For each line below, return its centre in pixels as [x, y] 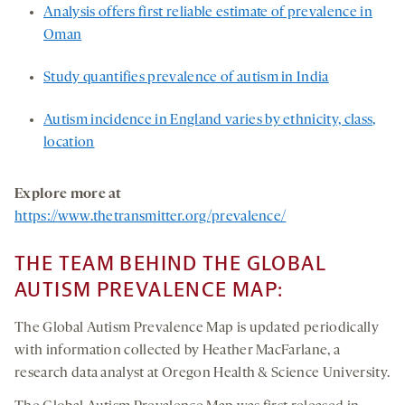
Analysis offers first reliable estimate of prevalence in [208, 13]
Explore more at [68, 194]
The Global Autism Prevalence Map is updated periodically [197, 328]
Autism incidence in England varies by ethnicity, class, [210, 120]
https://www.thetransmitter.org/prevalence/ [151, 217]
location [69, 143]
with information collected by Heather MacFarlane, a [178, 351]
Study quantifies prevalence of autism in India [186, 78]
